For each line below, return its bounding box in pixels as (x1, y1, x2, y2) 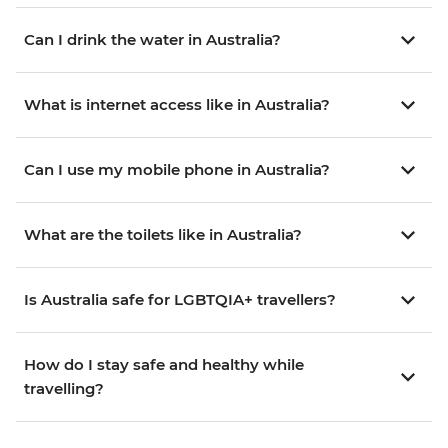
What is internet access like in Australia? (24, 95, 330, 115)
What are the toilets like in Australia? (24, 225, 302, 245)
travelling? (24, 379, 104, 399)
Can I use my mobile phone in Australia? (24, 160, 330, 180)
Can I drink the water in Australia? (24, 30, 281, 50)
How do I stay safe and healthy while (24, 355, 304, 375)
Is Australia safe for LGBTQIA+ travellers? (24, 290, 336, 310)
